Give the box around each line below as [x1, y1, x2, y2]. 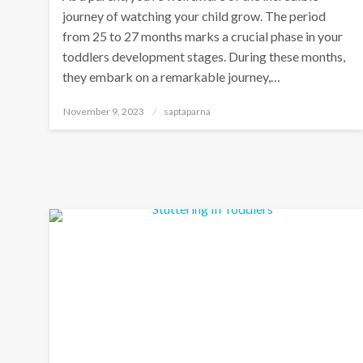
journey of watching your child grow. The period [62, 8, 327, 23]
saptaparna [164, 105, 211, 117]
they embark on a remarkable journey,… [62, 69, 281, 84]
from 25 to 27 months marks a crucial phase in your [62, 28, 344, 44]
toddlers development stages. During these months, [62, 49, 346, 64]
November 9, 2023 [63, 105, 145, 117]
